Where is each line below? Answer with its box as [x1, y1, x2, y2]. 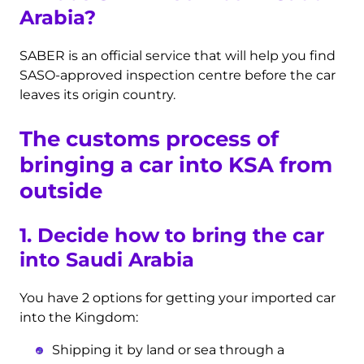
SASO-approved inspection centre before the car [19, 67, 336, 83]
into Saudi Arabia [19, 247, 195, 271]
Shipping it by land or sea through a [52, 341, 285, 357]
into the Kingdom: [19, 309, 139, 325]
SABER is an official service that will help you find [19, 47, 336, 63]
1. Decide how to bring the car [19, 223, 325, 247]
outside [19, 177, 103, 204]
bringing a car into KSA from [19, 151, 333, 178]
